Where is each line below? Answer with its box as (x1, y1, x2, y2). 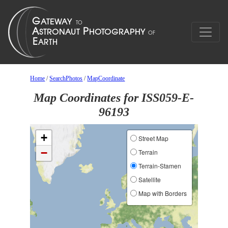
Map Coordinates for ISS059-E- (34, 91, 194, 104)
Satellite (136, 175, 161, 184)
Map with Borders (136, 189, 187, 197)
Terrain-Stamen (136, 161, 181, 170)
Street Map (136, 134, 168, 142)
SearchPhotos (49, 75, 83, 82)
